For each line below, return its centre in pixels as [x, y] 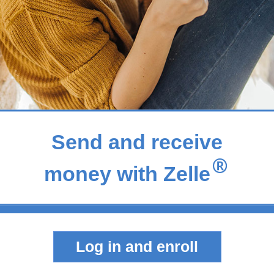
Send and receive [137, 142]
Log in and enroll [137, 246]
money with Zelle [128, 173]
